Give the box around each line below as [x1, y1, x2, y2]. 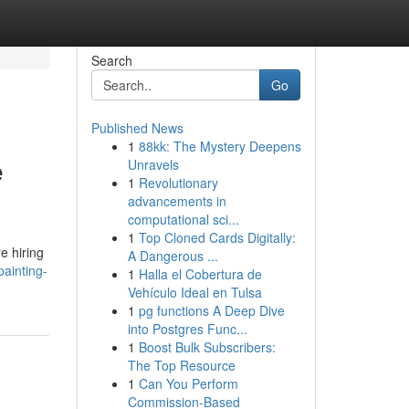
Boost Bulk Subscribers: [138, 338, 276, 356]
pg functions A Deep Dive [138, 301, 285, 320]
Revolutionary [138, 173, 218, 192]
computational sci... [127, 210, 239, 228]
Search [90, 51, 132, 69]
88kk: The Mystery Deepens [138, 137, 301, 155]
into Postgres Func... [127, 320, 247, 338]
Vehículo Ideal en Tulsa [127, 283, 262, 301]
